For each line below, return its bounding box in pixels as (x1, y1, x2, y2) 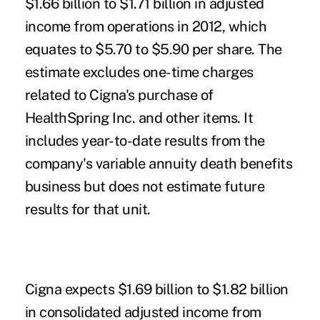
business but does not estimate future (24, 177, 265, 195)
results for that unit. (24, 200, 151, 218)
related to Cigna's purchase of (24, 86, 214, 104)
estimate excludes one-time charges (24, 63, 254, 81)
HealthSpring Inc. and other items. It (24, 109, 254, 126)
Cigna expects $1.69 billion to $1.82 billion (24, 280, 289, 298)
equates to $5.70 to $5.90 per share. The (24, 40, 282, 58)
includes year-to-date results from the (24, 131, 265, 149)
